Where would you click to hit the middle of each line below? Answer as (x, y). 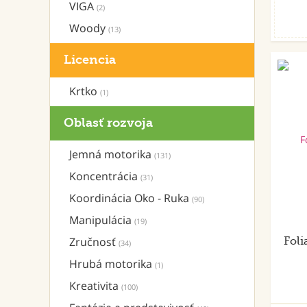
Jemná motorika (112, 154)
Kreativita (95, 286)
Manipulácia (102, 220)
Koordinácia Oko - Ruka (131, 198)
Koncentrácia (105, 176)
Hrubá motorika (112, 264)
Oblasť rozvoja (108, 123)
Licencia (90, 60)
